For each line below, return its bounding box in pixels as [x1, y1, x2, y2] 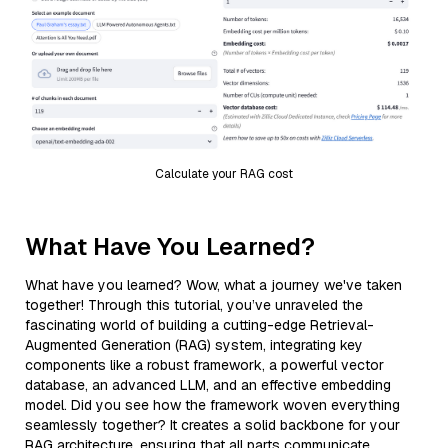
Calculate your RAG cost [155, 165, 293, 182]
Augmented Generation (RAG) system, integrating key [25, 335, 363, 354]
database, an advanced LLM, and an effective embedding [25, 375, 391, 394]
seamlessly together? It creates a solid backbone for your [25, 415, 400, 434]
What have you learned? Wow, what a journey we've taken [25, 275, 402, 294]
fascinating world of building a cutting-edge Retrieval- [25, 315, 374, 334]
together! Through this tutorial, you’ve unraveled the [25, 295, 363, 314]
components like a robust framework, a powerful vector [25, 355, 384, 374]
